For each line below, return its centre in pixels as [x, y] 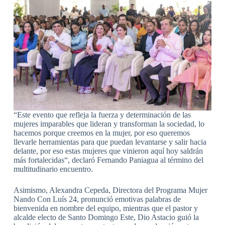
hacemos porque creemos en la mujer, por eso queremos [101, 133]
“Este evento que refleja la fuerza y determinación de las [102, 115]
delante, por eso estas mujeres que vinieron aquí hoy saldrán [108, 151]
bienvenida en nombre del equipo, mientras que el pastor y [105, 208]
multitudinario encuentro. [53, 169]
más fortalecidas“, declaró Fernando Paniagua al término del [108, 160]
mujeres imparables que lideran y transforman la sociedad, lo [109, 124]
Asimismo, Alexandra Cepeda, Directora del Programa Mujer [110, 190]
